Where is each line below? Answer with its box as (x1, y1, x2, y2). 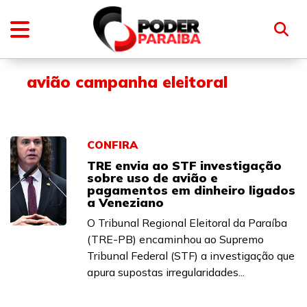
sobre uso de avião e (87, 170, 218, 186)
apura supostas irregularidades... (87, 265, 245, 279)
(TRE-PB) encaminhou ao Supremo (87, 232, 264, 246)
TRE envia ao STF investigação (87, 158, 282, 173)
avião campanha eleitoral (27, 72, 228, 92)
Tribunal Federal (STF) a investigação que (87, 249, 295, 262)
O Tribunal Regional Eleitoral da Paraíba (87, 216, 287, 230)
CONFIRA (87, 138, 138, 151)
